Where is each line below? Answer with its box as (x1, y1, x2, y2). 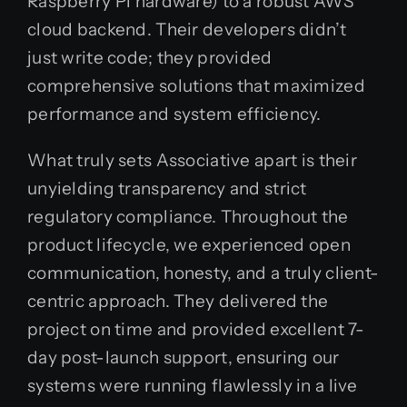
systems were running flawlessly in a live (27, 375, 358, 396)
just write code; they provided (27, 47, 273, 68)
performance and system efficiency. (27, 104, 322, 124)
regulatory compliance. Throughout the (27, 206, 349, 227)
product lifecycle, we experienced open (27, 234, 351, 255)
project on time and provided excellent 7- (27, 319, 365, 340)
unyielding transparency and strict (27, 178, 307, 199)
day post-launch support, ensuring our (27, 347, 340, 368)
